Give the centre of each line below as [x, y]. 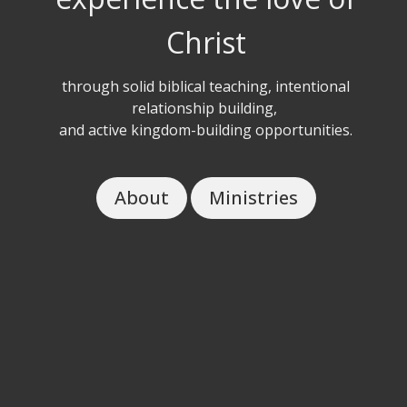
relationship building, [206, 108]
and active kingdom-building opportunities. [206, 129]
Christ [206, 43]
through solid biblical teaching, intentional [206, 86]
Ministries [253, 197]
